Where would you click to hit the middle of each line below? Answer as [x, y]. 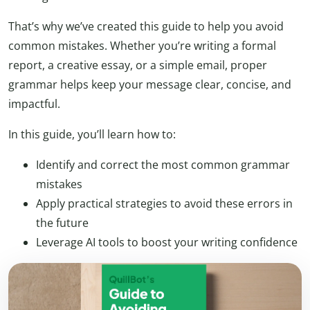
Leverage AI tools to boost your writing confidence [167, 243]
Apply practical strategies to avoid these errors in [164, 204]
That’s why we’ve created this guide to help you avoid [146, 27]
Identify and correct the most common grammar [163, 165]
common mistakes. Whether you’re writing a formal [142, 46]
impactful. [34, 104]
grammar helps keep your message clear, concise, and [150, 85]
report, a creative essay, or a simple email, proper [138, 65]
